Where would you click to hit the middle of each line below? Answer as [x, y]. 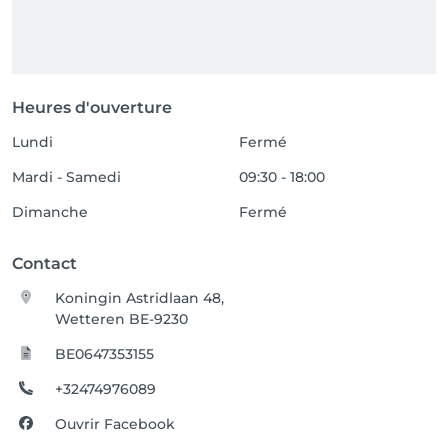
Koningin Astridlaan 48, [140, 297]
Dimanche [50, 211]
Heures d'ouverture [92, 107]
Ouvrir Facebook [115, 423]
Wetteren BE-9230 [122, 318]
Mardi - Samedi [66, 176]
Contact [44, 263]
